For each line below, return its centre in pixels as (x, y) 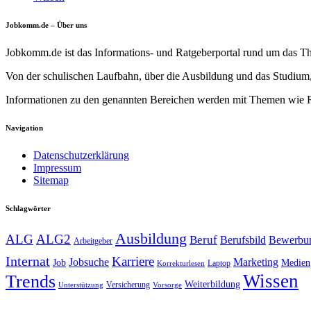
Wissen (271, 281)
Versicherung (128, 285)
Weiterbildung (212, 285)
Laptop (219, 263)
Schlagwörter (28, 209)
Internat (28, 262)
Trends (31, 281)
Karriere (133, 262)
